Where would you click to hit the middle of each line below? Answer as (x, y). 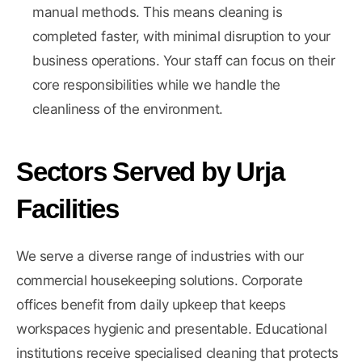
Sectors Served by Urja (150, 172)
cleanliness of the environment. (128, 109)
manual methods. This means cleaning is (157, 13)
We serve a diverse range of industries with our (160, 257)
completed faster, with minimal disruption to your (181, 37)
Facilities (68, 209)
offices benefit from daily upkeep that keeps (151, 305)
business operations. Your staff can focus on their (183, 61)
